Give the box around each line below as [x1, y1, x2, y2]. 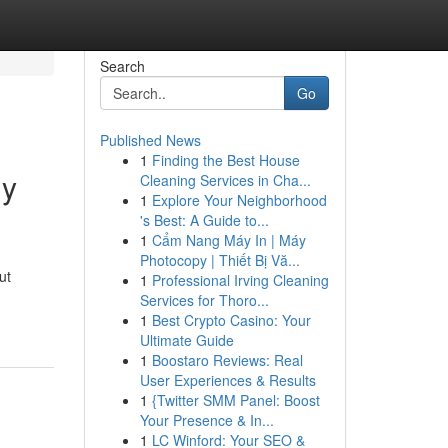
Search [99, 56, 145, 76]
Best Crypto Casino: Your [151, 310, 311, 330]
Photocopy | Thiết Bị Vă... [139, 250, 300, 270]
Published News [99, 130, 201, 150]
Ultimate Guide [139, 330, 234, 350]
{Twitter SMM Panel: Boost [151, 390, 320, 410]
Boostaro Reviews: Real [151, 350, 303, 370]
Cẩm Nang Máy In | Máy [151, 230, 306, 250]
